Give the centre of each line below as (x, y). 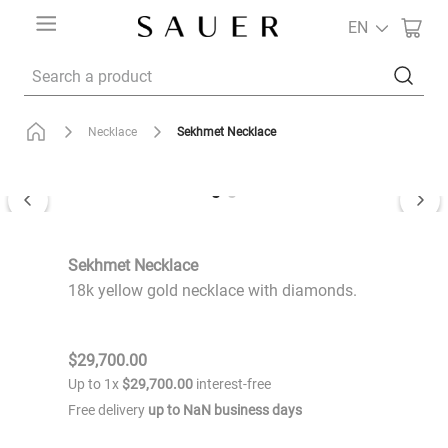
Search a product (83, 63)
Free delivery (108, 410)
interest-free (232, 384)
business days (256, 410)
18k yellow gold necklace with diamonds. (212, 290)
